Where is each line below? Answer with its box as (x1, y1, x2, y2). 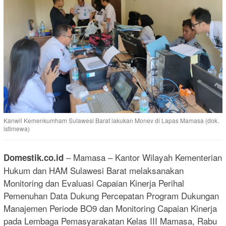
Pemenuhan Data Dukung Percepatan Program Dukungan (4, 189, 219, 202)
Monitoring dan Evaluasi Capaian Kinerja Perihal (4, 176, 184, 189)
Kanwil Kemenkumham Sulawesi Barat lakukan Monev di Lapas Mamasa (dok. (4, 116, 219, 125)
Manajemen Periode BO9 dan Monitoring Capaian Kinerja (4, 201, 217, 214)
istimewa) (4, 124, 30, 133)
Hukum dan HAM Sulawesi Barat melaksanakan (4, 163, 184, 177)
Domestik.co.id (4, 151, 64, 163)
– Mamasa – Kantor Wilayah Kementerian (64, 150, 222, 163)
